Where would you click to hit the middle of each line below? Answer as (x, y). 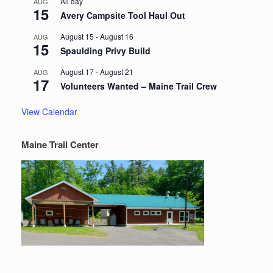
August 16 (117, 37)
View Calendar (49, 112)
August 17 (77, 72)
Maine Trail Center (60, 145)
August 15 (77, 37)
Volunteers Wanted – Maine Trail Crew (139, 86)
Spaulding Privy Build (105, 51)
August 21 (117, 72)
